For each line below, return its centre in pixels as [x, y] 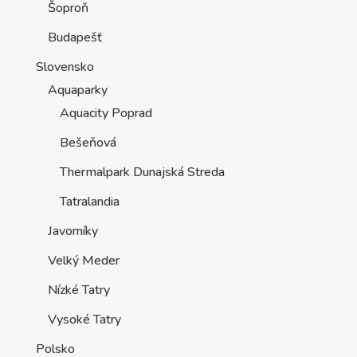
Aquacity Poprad [106, 113]
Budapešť [75, 37]
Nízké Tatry [78, 290]
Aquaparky [77, 90]
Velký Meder [83, 260]
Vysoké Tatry [84, 319]
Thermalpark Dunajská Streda [142, 172]
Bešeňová [88, 142]
